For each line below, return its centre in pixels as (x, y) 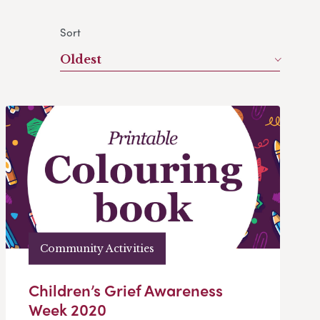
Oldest (81, 60)
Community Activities (97, 248)
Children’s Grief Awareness (126, 290)
